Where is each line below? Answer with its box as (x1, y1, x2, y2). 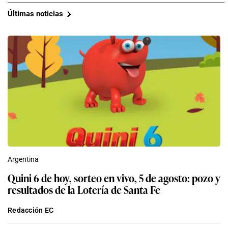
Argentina (8, 155, 39, 163)
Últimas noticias (8, 9, 63, 19)
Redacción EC (8, 206, 54, 214)
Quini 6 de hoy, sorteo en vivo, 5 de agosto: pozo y (8, 169, 220, 185)
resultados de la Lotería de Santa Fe (8, 181, 160, 197)
